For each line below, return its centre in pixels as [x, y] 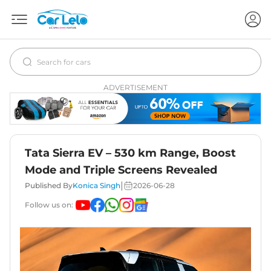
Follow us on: [49, 205]
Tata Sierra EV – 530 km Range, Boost [130, 153]
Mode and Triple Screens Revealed [121, 170]
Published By [49, 186]
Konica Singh [96, 186]
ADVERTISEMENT [135, 87]
